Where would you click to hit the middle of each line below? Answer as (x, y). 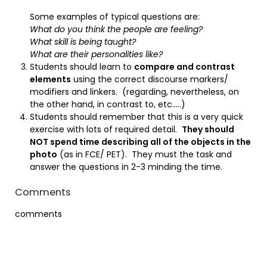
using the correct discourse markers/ (150, 79)
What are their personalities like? (96, 54)
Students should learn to (82, 67)
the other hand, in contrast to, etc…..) (108, 104)
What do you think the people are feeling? (116, 29)
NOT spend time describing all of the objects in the (140, 142)
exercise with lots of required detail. (106, 129)
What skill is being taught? (83, 42)
